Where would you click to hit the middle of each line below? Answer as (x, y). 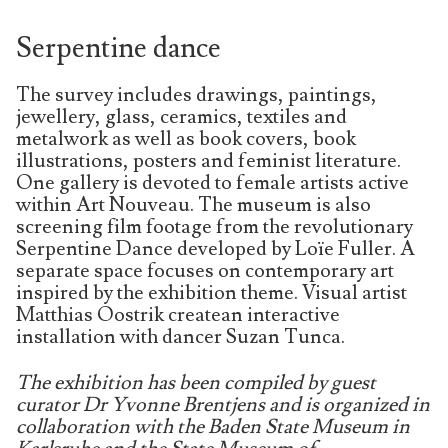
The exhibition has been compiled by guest (196, 383)
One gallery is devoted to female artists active (212, 183)
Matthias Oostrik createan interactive (178, 315)
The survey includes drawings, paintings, (196, 95)
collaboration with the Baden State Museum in (213, 427)
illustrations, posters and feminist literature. (208, 161)
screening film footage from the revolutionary (214, 227)
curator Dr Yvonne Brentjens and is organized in (223, 405)
